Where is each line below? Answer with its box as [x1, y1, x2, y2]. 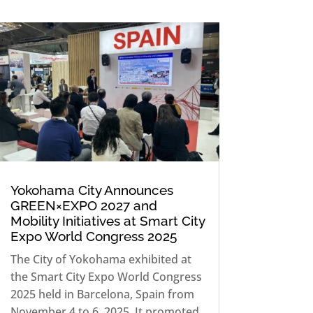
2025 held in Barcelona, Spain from [10, 286, 194, 303]
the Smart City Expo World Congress [10, 269, 202, 285]
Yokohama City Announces [10, 182, 173, 198]
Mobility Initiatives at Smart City [10, 213, 205, 229]
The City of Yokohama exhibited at [10, 252, 191, 268]
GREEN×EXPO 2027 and [10, 198, 157, 214]
